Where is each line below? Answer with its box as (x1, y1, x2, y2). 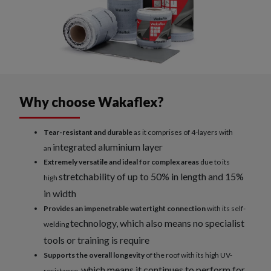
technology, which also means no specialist (70, 217, 244, 229)
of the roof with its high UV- (146, 250, 232, 260)
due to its (199, 157, 230, 167)
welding (44, 220, 70, 229)
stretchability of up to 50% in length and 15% (59, 171, 244, 183)
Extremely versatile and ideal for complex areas (44, 157, 199, 167)
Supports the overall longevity (44, 250, 146, 260)
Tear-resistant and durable (44, 128, 134, 137)
